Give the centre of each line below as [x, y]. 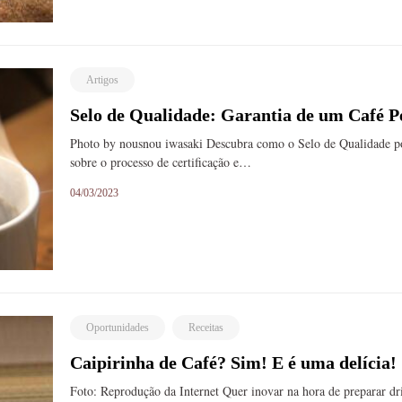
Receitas [206, 327]
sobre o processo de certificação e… [161, 162]
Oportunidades [118, 327]
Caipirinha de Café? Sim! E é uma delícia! [234, 362]
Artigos [103, 79]
